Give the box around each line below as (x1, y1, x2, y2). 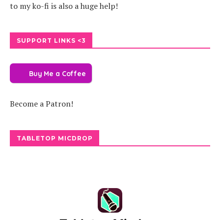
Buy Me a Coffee (29, 69, 86, 78)
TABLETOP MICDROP (17, 135, 93, 142)
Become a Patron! (10, 98, 73, 109)
